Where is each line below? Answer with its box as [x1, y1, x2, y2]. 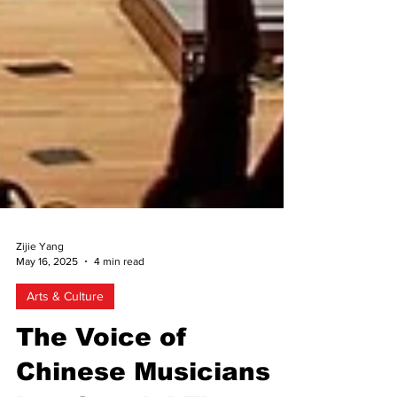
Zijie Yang [16, 272, 64, 284]
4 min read [94, 286, 144, 300]
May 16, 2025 [16, 286, 78, 300]
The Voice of [16, 355, 187, 383]
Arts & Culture [27, 321, 104, 335]
